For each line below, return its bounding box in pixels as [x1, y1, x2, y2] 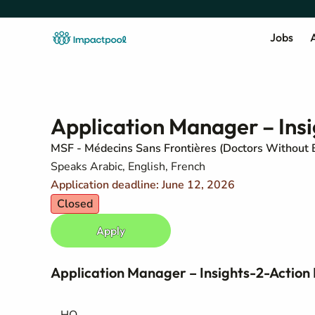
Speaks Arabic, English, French [51, 159, 205, 174]
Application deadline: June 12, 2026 [51, 177, 235, 193]
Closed [57, 196, 93, 212]
